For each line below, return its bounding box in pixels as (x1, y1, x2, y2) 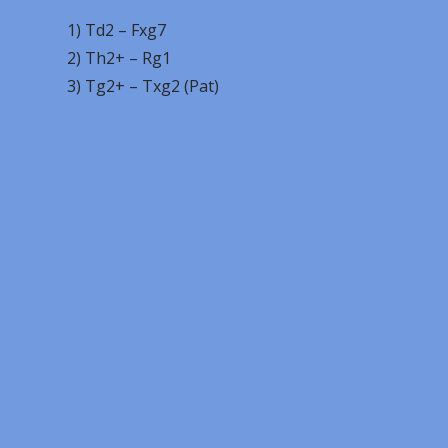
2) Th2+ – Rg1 (67, 47, 172, 69)
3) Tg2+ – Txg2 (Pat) (67, 75, 220, 97)
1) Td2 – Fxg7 (67, 19, 167, 41)
